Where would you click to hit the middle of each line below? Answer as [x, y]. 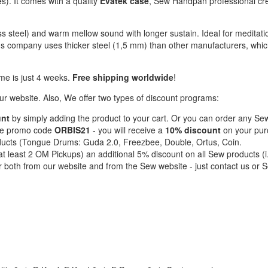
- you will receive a [127, 130]
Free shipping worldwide [123, 77]
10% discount [193, 130]
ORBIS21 [72, 130]
